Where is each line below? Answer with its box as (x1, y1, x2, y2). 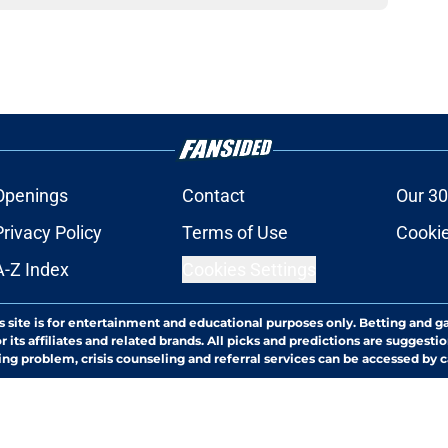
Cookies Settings (181, 259, 316, 281)
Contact (181, 185, 245, 207)
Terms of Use (181, 222, 288, 244)
